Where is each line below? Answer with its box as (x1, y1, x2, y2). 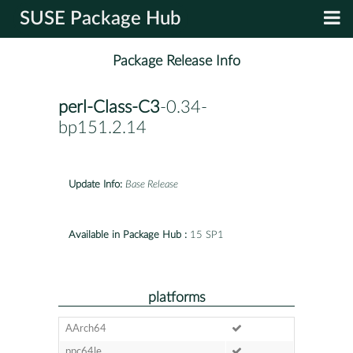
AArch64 (65, 323, 106, 334)
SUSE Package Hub (20, 9, 181, 28)
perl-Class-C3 (58, 98, 160, 117)
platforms (147, 290, 206, 304)
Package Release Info (113, 54, 240, 69)
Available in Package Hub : (69, 229, 187, 240)
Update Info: (69, 179, 122, 190)
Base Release (125, 179, 178, 190)
